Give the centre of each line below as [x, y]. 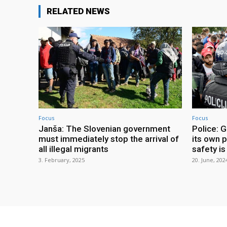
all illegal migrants [73, 149]
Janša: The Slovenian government [104, 129]
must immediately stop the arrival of [109, 139]
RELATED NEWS [78, 11]
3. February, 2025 [62, 160]
